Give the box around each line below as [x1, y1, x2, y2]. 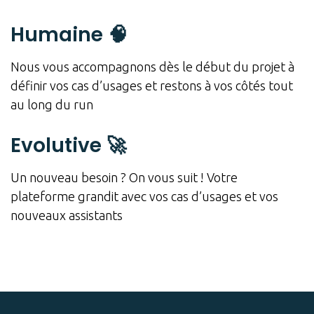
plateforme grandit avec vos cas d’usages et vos [11, 189, 278, 204]
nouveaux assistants [11, 208, 123, 223]
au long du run [11, 97, 93, 112]
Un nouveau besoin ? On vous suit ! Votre [11, 170, 238, 185]
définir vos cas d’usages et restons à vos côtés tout [11, 78, 293, 93]
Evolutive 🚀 [11, 132, 126, 160]
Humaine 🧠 [11, 21, 128, 49]
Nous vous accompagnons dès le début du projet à [11, 60, 294, 74]
